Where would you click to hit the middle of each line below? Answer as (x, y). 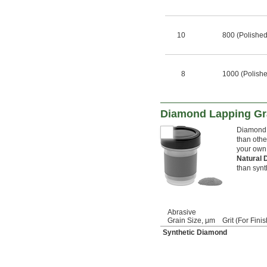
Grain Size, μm (191, 221)
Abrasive (182, 212)
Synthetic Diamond (195, 233)
